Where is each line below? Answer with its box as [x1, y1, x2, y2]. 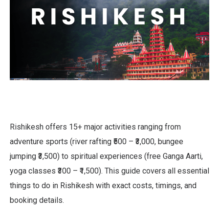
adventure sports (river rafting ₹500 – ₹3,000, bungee [10, 136, 183, 146]
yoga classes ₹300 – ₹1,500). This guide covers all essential [10, 166, 209, 175]
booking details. [10, 195, 64, 205]
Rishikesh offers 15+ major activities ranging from [10, 122, 181, 131]
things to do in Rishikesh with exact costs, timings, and [10, 180, 197, 190]
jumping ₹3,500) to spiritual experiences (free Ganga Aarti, [10, 151, 203, 161]
